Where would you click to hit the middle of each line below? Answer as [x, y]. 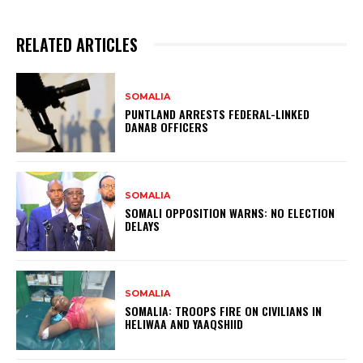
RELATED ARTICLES [77, 45]
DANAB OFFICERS [167, 126]
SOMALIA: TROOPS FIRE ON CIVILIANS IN [224, 311]
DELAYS [143, 225]
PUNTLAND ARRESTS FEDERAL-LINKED [218, 113]
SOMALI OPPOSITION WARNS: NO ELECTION [230, 212]
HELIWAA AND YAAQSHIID [184, 324]
